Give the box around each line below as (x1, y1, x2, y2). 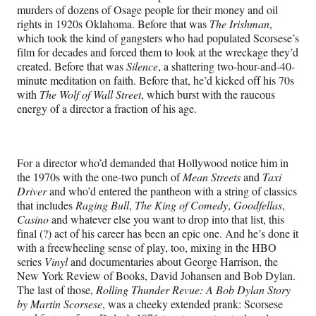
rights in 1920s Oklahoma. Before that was (17, 16, 209, 31)
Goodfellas (233, 197, 282, 212)
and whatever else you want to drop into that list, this (49, 211, 284, 226)
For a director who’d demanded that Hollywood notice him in (17, 154, 288, 170)
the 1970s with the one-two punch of (17, 169, 183, 184)
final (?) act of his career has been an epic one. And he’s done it (17, 225, 298, 241)
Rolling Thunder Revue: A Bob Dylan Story (96, 281, 291, 297)
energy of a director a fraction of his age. (17, 100, 200, 116)
